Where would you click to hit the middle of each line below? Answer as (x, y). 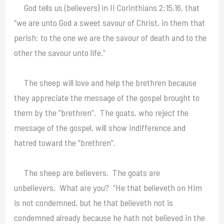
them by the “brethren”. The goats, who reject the (101, 112)
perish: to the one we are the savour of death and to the (110, 37)
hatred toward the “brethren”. (65, 142)
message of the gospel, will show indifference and (100, 127)
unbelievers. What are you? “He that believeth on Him (108, 187)
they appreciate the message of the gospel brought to (107, 97)
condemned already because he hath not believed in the (110, 217)
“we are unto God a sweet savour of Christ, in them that (110, 22)
